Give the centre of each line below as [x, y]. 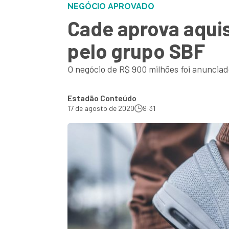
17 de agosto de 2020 [101, 108]
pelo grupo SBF [136, 51]
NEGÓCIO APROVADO [111, 6]
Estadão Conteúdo [102, 98]
